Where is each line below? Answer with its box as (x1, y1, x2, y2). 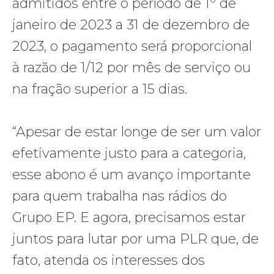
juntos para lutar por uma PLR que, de (12, 230, 259, 247)
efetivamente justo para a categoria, (12, 144, 246, 161)
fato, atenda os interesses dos (12, 251, 205, 268)
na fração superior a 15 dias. (12, 80, 187, 97)
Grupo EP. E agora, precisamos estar (12, 209, 246, 226)
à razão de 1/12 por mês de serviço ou (12, 59, 251, 76)
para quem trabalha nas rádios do (12, 187, 227, 204)
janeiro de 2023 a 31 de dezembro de (12, 16, 250, 33)
